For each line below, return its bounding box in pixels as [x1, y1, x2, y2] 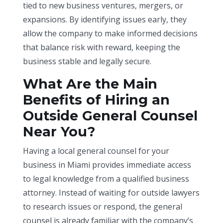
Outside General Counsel [23, 107, 198, 124]
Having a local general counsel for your [23, 145, 170, 156]
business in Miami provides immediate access [23, 159, 192, 170]
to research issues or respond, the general [23, 201, 183, 212]
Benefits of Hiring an [23, 91, 170, 108]
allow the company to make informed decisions [23, 27, 198, 39]
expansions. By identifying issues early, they [23, 13, 187, 25]
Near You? [23, 123, 96, 140]
